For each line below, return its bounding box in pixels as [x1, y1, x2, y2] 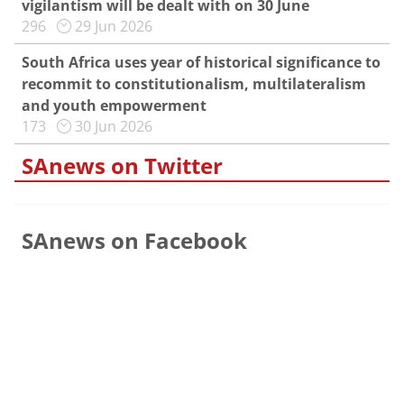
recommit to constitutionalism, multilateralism [22, 74, 366, 94]
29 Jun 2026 [75, 16, 152, 36]
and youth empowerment [22, 96, 207, 115]
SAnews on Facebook [22, 225, 247, 255]
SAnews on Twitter [22, 151, 223, 180]
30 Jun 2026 [75, 116, 152, 136]
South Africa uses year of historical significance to [22, 52, 381, 72]
